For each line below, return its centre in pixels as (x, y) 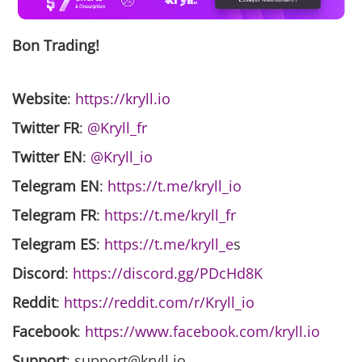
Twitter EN (47, 156)
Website (40, 98)
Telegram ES (54, 244)
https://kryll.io (123, 98)
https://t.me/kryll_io (175, 185)
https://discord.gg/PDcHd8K (168, 273)
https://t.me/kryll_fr (170, 215)
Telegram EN (56, 185)
